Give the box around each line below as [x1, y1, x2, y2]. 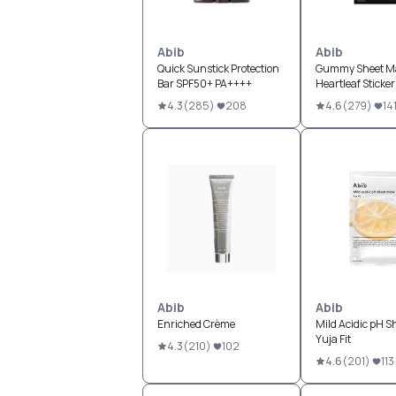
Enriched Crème [156, 316, 235, 331]
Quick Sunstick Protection [156, 61, 279, 76]
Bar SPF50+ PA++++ [156, 76, 252, 91]
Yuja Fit [315, 331, 351, 346]
